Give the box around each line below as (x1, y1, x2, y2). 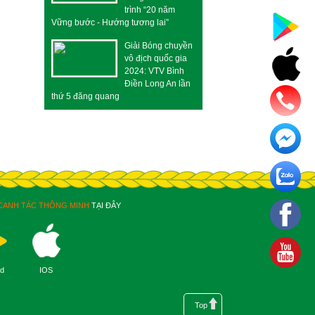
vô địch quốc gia (124, 53, 187, 63)
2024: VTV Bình (124, 66, 184, 76)
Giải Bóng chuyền (124, 41, 193, 51)
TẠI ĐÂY (89, 201, 121, 210)
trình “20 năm (124, 5, 175, 15)
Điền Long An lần (124, 79, 191, 89)
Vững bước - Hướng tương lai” (51, 18, 169, 27)
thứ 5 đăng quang (51, 91, 120, 101)
